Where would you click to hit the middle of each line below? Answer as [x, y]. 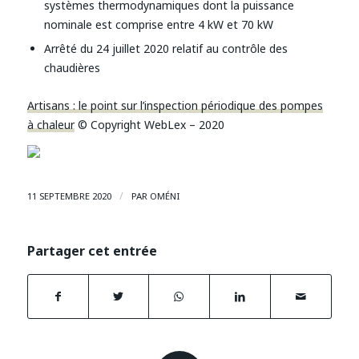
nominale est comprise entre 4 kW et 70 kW [158, 25]
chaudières [72, 68]
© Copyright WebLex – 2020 [149, 125]
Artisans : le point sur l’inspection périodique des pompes [175, 106]
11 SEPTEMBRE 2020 [69, 196]
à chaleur [50, 125]
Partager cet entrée [92, 251]
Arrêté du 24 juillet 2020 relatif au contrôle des [165, 49]
